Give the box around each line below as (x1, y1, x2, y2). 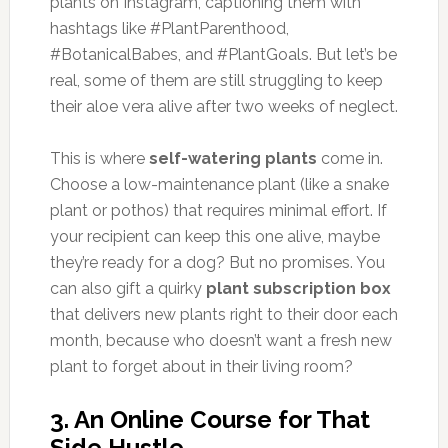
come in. (316, 148, 383, 168)
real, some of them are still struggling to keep (49, 70, 383, 90)
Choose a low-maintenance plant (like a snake (49, 174, 389, 194)
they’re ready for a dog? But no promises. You (49, 252, 385, 272)
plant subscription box (205, 278, 391, 298)
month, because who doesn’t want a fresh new (49, 330, 392, 350)
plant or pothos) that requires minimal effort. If (49, 200, 387, 220)
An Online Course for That (73, 404, 370, 434)
